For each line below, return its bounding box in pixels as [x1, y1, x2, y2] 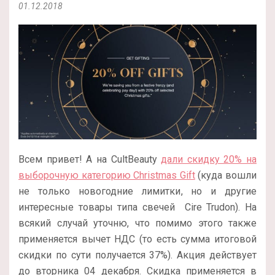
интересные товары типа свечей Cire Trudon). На [18, 201, 257, 213]
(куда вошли [195, 169, 257, 181]
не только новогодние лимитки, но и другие [18, 185, 257, 197]
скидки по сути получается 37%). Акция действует [18, 249, 257, 261]
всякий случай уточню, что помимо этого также [18, 217, 257, 229]
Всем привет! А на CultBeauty [18, 153, 161, 165]
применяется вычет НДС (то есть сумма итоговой [18, 233, 257, 245]
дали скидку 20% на [161, 153, 257, 165]
